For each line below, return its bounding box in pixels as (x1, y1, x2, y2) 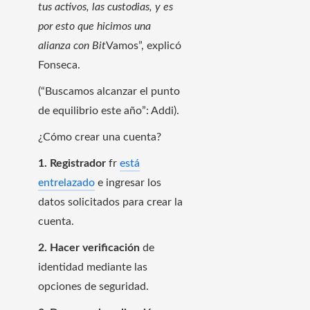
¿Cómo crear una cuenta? (38, 131, 161, 143)
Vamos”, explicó (106, 39, 181, 51)
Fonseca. (38, 59, 80, 71)
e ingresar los (95, 176, 161, 188)
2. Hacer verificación (38, 241, 140, 253)
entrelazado (38, 176, 95, 188)
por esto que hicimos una (38, 20, 151, 32)
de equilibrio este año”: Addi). (38, 104, 179, 116)
